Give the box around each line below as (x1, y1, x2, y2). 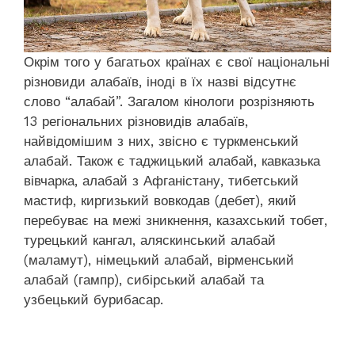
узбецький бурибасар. (24, 291, 163, 307)
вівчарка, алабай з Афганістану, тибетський (24, 172, 299, 189)
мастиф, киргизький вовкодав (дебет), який (24, 192, 296, 208)
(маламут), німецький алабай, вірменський (24, 251, 294, 268)
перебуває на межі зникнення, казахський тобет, (24, 212, 327, 228)
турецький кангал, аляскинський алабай (24, 231, 276, 248)
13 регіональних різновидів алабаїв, (24, 113, 248, 129)
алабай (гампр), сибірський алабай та (24, 271, 264, 288)
